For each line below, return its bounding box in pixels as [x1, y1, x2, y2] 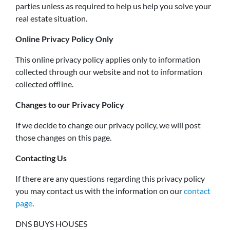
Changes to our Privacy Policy [15, 100, 124, 109]
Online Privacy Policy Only [15, 34, 113, 44]
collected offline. [15, 79, 73, 89]
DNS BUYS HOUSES [15, 219, 87, 228]
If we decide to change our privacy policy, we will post [15, 120, 201, 130]
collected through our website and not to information [15, 67, 202, 76]
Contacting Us [15, 153, 67, 163]
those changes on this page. [15, 132, 111, 142]
